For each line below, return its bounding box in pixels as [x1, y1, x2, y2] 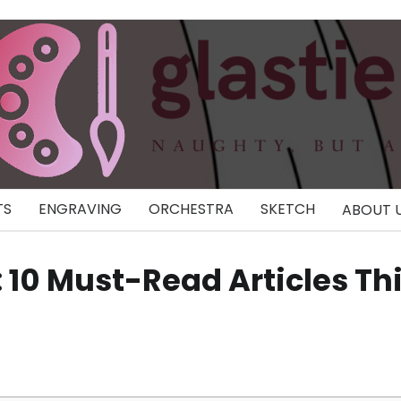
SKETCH [260, 199, 315, 219]
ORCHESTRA [149, 199, 234, 219]
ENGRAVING [38, 199, 122, 219]
